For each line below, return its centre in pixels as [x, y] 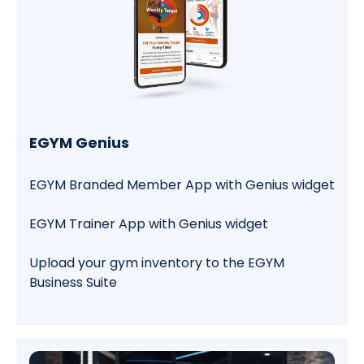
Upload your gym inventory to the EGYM [157, 262]
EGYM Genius [79, 142]
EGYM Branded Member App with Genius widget [182, 184]
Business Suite [73, 282]
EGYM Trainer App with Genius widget [149, 223]
